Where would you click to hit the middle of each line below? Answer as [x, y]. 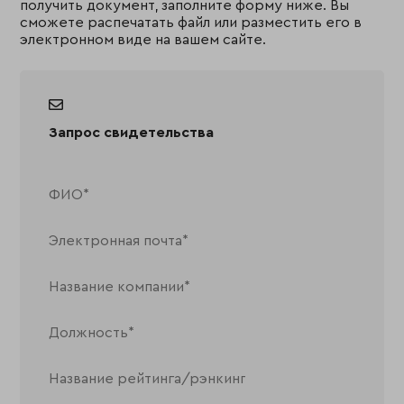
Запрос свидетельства [132, 133]
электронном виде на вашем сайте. [143, 40]
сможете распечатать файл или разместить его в [191, 23]
